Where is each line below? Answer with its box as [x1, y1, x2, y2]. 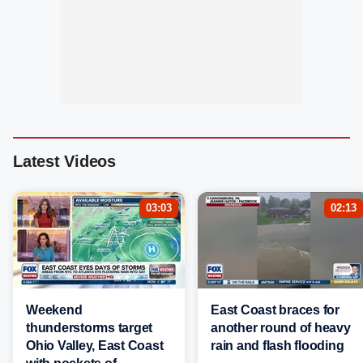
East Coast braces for [211, 303, 340, 318]
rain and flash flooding [211, 339, 344, 353]
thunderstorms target [26, 321, 152, 335]
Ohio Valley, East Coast [26, 339, 164, 353]
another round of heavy [211, 321, 351, 335]
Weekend [26, 303, 83, 318]
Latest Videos [13, 152, 116, 171]
